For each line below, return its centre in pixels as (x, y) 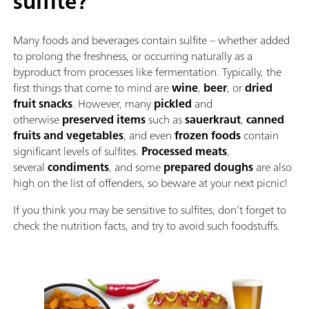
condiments (78, 167)
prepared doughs (208, 167)
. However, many (113, 104)
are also (272, 167)
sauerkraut (213, 120)
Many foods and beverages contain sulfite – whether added (151, 40)
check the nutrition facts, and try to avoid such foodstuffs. (147, 226)
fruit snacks (43, 104)
